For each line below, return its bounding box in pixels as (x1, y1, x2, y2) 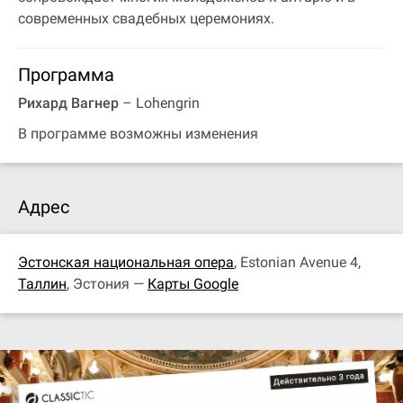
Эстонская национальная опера (18, 253, 234, 271)
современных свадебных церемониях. (18, 9, 274, 27)
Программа (18, 63, 114, 85)
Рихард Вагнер (18, 94, 119, 112)
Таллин (18, 274, 67, 292)
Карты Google (148, 274, 238, 292)
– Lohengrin (119, 94, 200, 112)
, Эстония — (67, 274, 148, 292)
